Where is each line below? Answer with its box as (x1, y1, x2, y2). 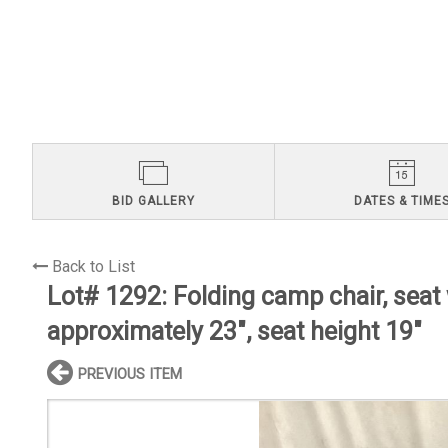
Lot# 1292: (47, 282, 173, 312)
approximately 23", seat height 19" (47, 317, 422, 347)
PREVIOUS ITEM (78, 366, 182, 384)
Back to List (52, 257, 135, 277)
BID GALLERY (111, 193, 195, 208)
